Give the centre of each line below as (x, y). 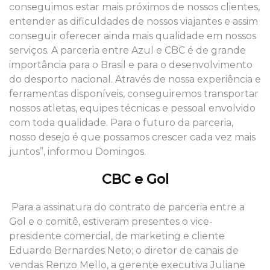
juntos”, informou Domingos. (77, 152)
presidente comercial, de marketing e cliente (117, 236)
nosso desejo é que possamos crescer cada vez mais (132, 137)
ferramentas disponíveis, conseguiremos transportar (134, 94)
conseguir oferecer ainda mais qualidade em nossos (133, 36)
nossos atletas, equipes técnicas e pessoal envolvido (132, 108)
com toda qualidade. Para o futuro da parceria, (121, 123)
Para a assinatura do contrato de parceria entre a (128, 207)
